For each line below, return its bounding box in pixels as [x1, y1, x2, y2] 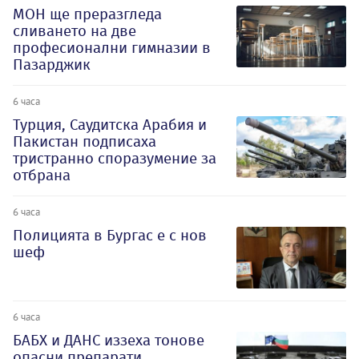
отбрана [13, 165, 71, 184]
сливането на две [13, 21, 136, 40]
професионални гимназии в [13, 38, 211, 57]
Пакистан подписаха [13, 131, 156, 151]
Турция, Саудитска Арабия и [13, 115, 207, 134]
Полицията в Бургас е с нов [13, 225, 207, 244]
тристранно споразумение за [13, 148, 216, 167]
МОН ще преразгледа [13, 4, 162, 23]
